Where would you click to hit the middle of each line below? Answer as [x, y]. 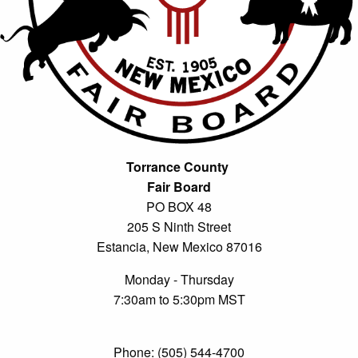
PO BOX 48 [179, 206]
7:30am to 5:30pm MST [179, 299]
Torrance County [179, 166]
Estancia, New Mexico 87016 [179, 246]
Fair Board [179, 186]
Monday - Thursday [179, 279]
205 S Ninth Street [179, 226]
